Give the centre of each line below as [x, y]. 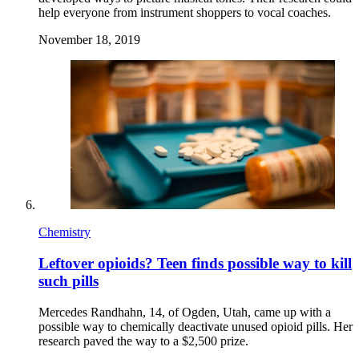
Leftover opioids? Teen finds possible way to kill [195, 264]
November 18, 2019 [89, 40]
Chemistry [65, 232]
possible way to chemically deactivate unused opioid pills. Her [196, 326]
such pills [69, 281]
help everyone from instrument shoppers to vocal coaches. [185, 13]
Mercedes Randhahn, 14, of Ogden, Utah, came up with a [185, 312]
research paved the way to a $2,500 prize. [143, 341]
